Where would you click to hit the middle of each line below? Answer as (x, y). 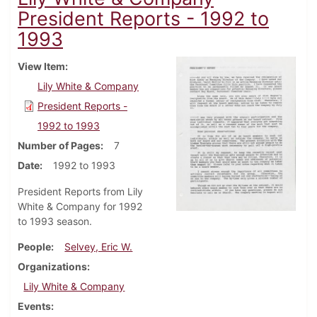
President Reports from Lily (80, 192)
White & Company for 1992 (80, 207)
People (34, 247)
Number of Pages (59, 146)
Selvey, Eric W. (99, 247)
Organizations (52, 267)
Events (34, 306)
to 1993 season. (56, 221)
